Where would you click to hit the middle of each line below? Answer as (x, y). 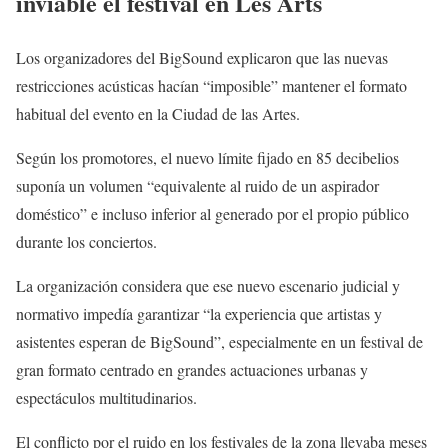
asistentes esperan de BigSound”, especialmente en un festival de (219, 341)
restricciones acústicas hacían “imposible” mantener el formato (211, 85)
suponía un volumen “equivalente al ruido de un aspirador (197, 185)
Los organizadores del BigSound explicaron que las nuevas (202, 57)
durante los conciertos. (86, 241)
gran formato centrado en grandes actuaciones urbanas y (192, 369)
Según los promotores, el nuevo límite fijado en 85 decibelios (207, 157)
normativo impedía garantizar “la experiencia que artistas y (199, 313)
